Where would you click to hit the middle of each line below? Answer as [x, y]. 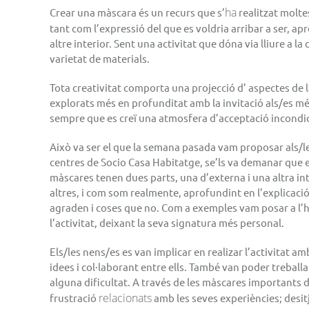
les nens [87, 251]
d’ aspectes [263, 87]
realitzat [258, 12]
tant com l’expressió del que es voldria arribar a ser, [171, 28]
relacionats [125, 298]
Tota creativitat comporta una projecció [143, 87]
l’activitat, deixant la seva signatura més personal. [167, 222]
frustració [74, 298]
